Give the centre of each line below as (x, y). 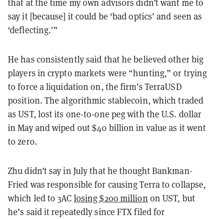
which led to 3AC (41, 198)
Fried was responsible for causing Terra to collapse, (107, 184)
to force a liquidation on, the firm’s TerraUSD (95, 87)
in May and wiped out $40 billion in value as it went (107, 128)
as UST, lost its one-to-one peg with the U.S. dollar (105, 114)
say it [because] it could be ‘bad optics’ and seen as (105, 16)
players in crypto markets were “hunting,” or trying (108, 73)
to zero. (22, 141)
